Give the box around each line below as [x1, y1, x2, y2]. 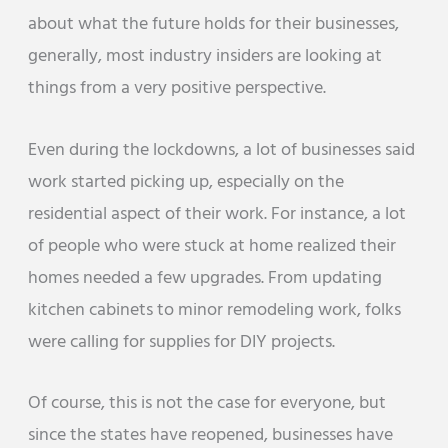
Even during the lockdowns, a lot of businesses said [28, 135, 416, 165]
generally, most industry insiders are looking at [28, 42, 383, 72]
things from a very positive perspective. [28, 74, 327, 104]
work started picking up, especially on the [28, 167, 345, 197]
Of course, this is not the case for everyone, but [28, 388, 387, 418]
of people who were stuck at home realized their [28, 231, 397, 261]
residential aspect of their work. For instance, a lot [28, 199, 407, 229]
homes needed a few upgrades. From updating [28, 263, 383, 293]
